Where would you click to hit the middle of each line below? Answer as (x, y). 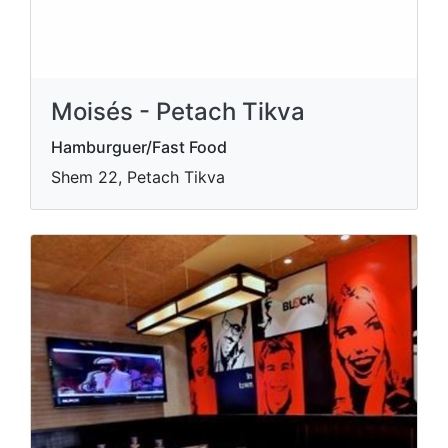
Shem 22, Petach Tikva (138, 177)
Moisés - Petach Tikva (178, 111)
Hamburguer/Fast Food (139, 147)
